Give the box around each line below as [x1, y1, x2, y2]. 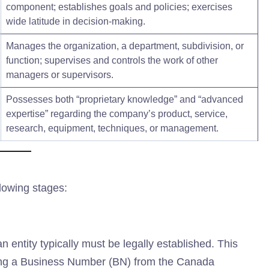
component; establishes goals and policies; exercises [6, 2, 232, 12]
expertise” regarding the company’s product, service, [6, 109, 228, 119]
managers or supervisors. [6, 70, 113, 80]
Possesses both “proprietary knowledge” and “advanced [6, 94, 243, 104]
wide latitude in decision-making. [6, 16, 145, 26]
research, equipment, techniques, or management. [6, 123, 219, 133]
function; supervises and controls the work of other [6, 55, 218, 65]
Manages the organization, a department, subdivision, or [6, 41, 244, 51]
